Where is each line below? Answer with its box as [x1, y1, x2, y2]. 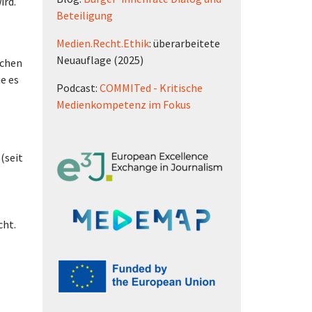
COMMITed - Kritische [100, 81, 203, 95]
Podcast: [56, 81, 100, 95]
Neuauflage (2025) [56, 53, 143, 67]
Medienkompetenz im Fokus [56, 97, 191, 111]
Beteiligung [56, 8, 113, 22]
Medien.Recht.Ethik [56, 36, 149, 50]
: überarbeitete [149, 36, 220, 50]
